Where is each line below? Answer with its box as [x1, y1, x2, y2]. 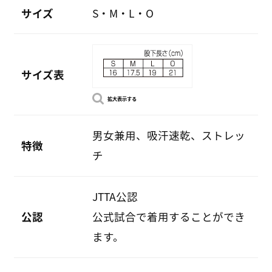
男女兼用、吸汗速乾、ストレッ [92, 127, 245, 143]
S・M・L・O [92, 5, 154, 21]
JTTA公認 [92, 189, 138, 205]
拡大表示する [107, 95, 137, 102]
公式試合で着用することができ [92, 209, 245, 225]
